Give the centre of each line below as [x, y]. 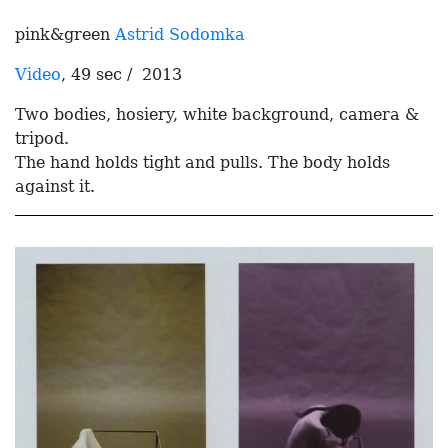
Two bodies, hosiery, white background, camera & [217, 114]
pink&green [65, 34]
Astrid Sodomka [180, 34]
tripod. [42, 138]
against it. [55, 186]
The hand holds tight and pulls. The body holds [202, 162]
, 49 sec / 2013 [121, 74]
